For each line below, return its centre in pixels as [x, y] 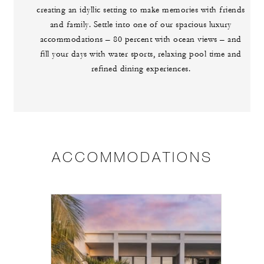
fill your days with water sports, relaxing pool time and [141, 55]
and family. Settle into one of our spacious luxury [141, 25]
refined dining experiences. [141, 69]
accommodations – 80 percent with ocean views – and [141, 40]
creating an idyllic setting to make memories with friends [141, 10]
